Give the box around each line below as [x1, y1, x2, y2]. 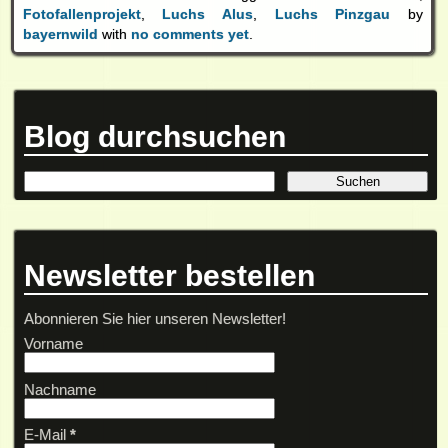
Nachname [23, 380, 96, 398]
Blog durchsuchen [23, 118, 286, 153]
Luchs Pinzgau [274, 6, 391, 23]
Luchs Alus [162, 6, 253, 23]
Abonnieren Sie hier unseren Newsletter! [23, 310, 286, 328]
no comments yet [130, 26, 249, 43]
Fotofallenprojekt [22, 6, 141, 23]
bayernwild [22, 26, 98, 43]
